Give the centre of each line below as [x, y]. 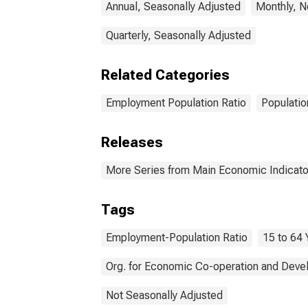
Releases [132, 142]
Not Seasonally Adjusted [164, 295]
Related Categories [165, 75]
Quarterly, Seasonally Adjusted [178, 35]
